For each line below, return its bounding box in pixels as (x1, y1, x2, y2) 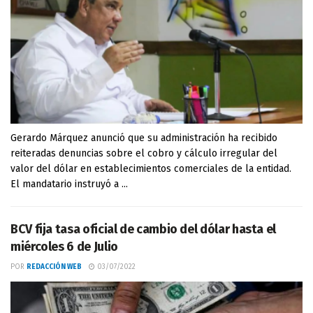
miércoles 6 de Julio (10, 239, 118, 254)
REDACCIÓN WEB (27, 263, 82, 271)
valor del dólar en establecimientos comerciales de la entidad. (10, 163, 291, 175)
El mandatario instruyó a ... (10, 178, 128, 190)
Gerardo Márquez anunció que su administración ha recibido (10, 132, 277, 144)
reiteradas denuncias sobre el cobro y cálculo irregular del (10, 147, 277, 159)
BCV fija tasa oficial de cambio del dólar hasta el (10, 221, 277, 237)
